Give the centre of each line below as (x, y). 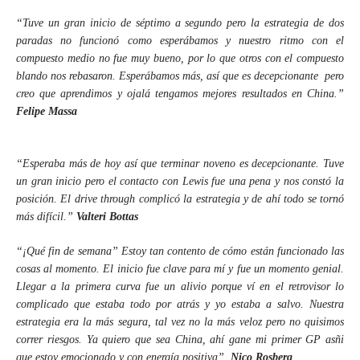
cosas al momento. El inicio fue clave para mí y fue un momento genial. (180, 269)
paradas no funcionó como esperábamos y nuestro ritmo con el (180, 41)
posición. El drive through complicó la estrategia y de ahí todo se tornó (180, 199)
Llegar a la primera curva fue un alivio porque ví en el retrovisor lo (180, 286)
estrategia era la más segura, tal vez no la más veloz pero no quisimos (180, 322)
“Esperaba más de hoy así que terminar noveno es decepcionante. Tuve (180, 164)
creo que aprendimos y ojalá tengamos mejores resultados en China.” (180, 94)
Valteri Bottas (107, 217)
